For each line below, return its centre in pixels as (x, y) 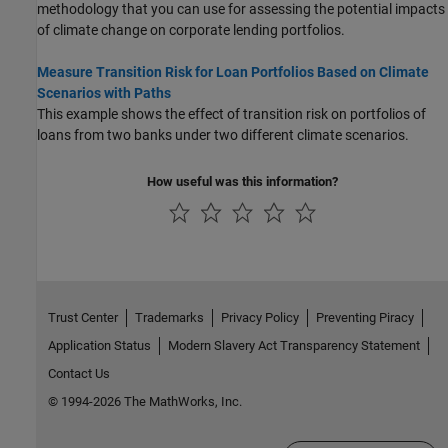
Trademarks (169, 317)
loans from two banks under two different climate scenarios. (223, 135)
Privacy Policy (259, 317)
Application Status (99, 345)
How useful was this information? (242, 181)
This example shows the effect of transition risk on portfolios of (231, 114)
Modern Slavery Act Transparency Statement (293, 345)
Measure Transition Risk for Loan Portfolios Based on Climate (233, 72)
